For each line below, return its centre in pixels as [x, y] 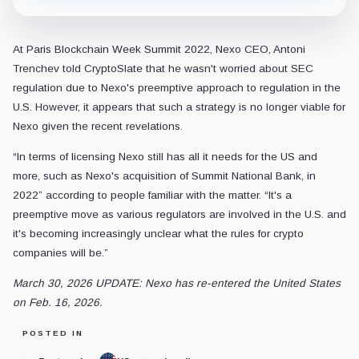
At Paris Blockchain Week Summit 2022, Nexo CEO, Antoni [159, 50]
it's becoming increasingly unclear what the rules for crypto [158, 234]
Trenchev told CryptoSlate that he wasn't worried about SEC [163, 69]
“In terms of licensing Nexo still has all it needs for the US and [165, 157]
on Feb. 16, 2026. [58, 303]
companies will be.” [61, 253]
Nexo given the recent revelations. [98, 127]
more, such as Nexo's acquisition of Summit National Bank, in [164, 176]
